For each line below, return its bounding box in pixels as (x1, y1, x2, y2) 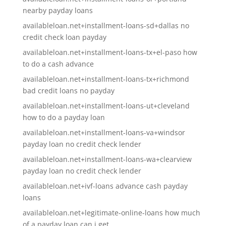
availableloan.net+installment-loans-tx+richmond (22, 74, 189, 84)
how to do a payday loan (22, 112, 105, 122)
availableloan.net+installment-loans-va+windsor (22, 128, 185, 137)
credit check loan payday (22, 32, 106, 42)
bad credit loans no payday (22, 86, 115, 95)
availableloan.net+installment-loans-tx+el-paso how (22, 47, 197, 57)
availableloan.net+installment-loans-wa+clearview (22, 154, 192, 164)
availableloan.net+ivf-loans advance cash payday (22, 181, 188, 191)
